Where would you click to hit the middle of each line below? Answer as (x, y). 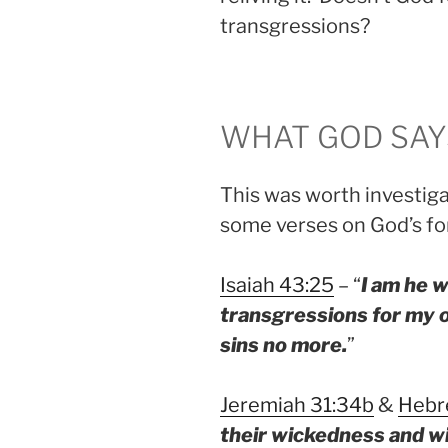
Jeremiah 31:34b (297, 405)
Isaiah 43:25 (277, 285)
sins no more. (283, 345)
